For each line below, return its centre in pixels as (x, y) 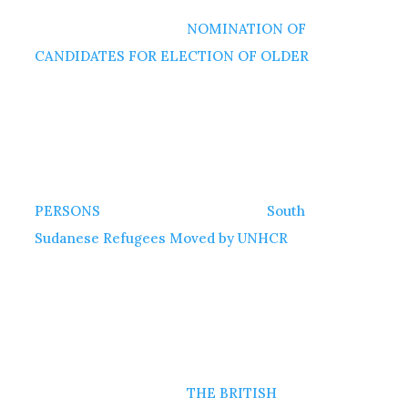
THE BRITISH (232, 393)
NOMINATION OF (247, 28)
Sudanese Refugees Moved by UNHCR (162, 238)
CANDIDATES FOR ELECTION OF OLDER (172, 56)
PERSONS (68, 210)
